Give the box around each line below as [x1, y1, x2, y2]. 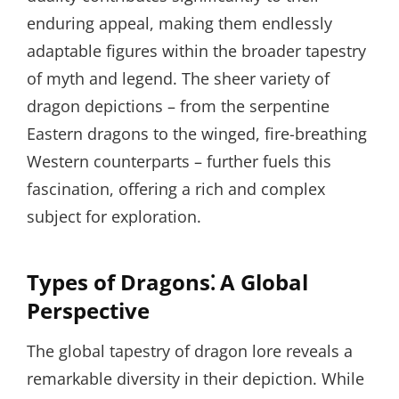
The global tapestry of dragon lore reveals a [27, 340, 353, 362]
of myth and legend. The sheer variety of [27, 68, 330, 89]
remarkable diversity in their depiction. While [27, 368, 364, 389]
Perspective [27, 296, 150, 325]
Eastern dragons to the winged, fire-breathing [27, 123, 367, 144]
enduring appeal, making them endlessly [27, 12, 332, 34]
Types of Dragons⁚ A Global [27, 267, 308, 297]
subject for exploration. [27, 206, 201, 227]
